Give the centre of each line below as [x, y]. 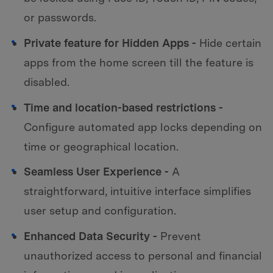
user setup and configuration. [100, 211]
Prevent [179, 236]
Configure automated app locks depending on [143, 127]
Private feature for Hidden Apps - [110, 43]
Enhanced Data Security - [90, 236]
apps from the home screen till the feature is [139, 62]
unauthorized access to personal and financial [143, 255]
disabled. [47, 82]
